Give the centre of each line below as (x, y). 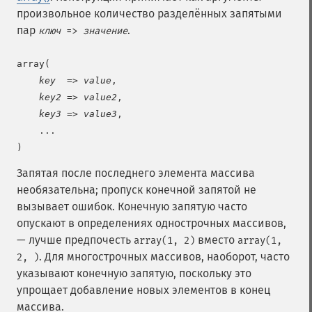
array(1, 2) (164, 241)
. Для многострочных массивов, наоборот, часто (164, 257)
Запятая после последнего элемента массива (136, 173)
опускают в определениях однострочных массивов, (151, 223)
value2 (100, 97)
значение (105, 31)
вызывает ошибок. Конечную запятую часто (132, 206)
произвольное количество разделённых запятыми (149, 14)
